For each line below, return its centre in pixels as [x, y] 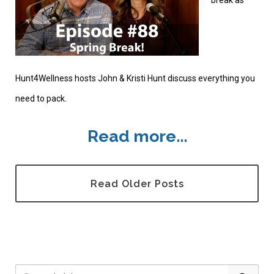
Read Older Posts [137, 184]
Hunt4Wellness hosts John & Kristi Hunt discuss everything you [135, 79]
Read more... [137, 136]
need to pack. [42, 99]
